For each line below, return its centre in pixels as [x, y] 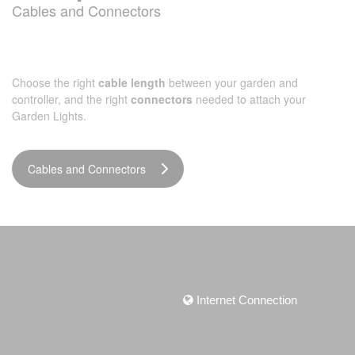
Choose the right [55, 82]
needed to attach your [249, 99]
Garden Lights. [49, 116]
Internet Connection [245, 300]
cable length [132, 82]
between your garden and [232, 82]
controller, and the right [71, 99]
